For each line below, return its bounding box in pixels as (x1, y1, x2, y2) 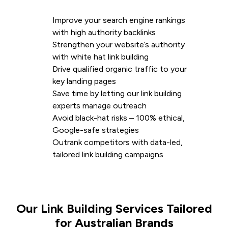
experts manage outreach (52, 100, 147, 110)
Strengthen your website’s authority (52, 39, 185, 49)
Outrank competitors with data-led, (52, 137, 183, 147)
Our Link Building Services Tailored (16, 201, 212, 216)
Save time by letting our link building (52, 88, 182, 98)
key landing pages (52, 76, 116, 86)
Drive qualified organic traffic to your (52, 64, 187, 74)
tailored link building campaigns (52, 149, 163, 159)
